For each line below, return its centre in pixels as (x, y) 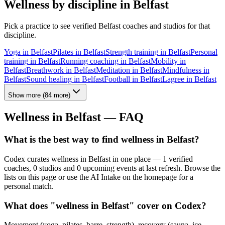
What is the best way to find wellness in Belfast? (102, 140)
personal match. (29, 186)
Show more (24, 95)
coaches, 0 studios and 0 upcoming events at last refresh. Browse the (112, 168)
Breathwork (45, 70)
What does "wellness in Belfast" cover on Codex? (105, 205)
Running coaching (89, 61)
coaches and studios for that (165, 26)
